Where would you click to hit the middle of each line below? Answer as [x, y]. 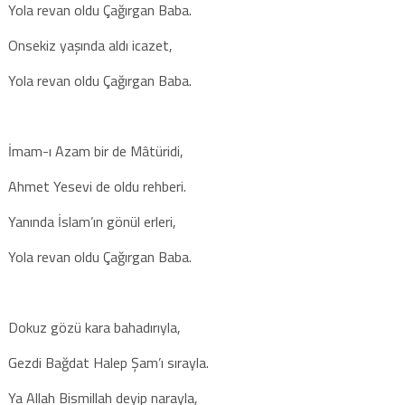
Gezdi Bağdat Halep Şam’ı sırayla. [108, 362]
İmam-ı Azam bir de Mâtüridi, [95, 151]
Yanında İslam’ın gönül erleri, [92, 221]
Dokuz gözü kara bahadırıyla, [94, 327]
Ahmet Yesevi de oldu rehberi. [97, 186]
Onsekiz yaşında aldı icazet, [90, 45]
